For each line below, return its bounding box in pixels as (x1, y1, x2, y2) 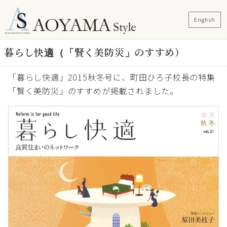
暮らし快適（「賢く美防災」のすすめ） (4, 47, 185, 59)
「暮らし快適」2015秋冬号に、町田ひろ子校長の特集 (8, 70, 215, 83)
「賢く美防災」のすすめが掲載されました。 (8, 84, 178, 97)
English (194, 15, 215, 23)
